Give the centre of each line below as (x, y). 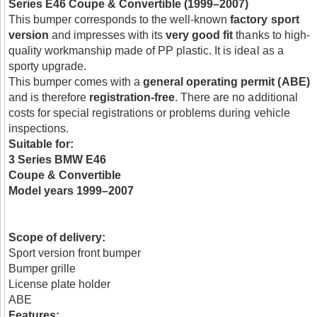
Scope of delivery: (57, 237)
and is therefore (49, 97)
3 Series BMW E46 (58, 160)
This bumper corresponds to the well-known (120, 19)
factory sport (265, 19)
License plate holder (60, 284)
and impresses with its (108, 35)
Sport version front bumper (75, 253)
